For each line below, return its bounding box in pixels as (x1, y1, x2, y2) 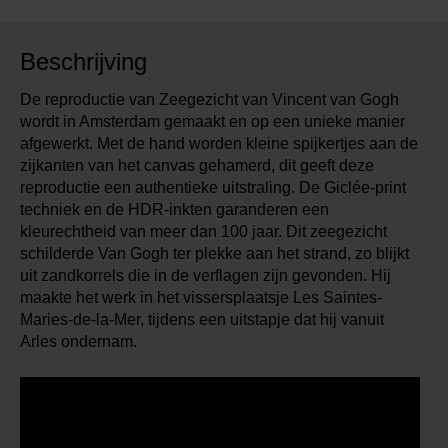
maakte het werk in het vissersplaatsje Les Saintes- (20, 289, 382, 307)
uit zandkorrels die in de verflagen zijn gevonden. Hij (20, 267, 391, 285)
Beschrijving (20, 48, 147, 76)
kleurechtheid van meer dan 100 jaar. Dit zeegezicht (20, 223, 387, 241)
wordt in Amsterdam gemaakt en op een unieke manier (20, 113, 405, 131)
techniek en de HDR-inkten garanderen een (20, 201, 329, 219)
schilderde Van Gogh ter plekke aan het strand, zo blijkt (20, 245, 409, 263)
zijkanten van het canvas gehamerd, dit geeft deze (20, 157, 374, 175)
